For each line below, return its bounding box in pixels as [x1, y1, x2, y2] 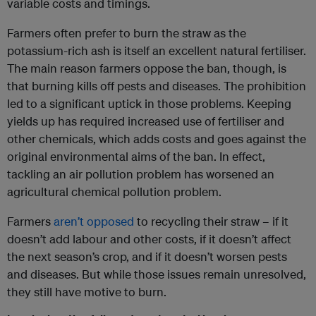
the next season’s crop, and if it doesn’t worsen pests [7, 249, 287, 265]
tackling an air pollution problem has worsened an [7, 166, 274, 182]
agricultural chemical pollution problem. [7, 184, 221, 200]
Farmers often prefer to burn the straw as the [7, 25, 246, 41]
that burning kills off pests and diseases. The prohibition [7, 78, 306, 94]
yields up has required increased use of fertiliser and [7, 114, 284, 129]
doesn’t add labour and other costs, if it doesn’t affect [7, 231, 291, 247]
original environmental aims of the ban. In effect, [7, 149, 265, 164]
